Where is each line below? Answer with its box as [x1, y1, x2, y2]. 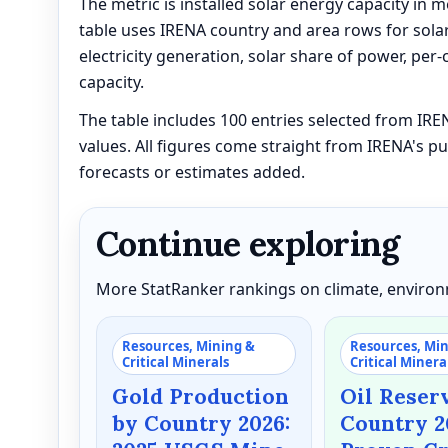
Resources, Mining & [122, 336, 255, 355]
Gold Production [112, 382, 289, 410]
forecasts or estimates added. [79, 160, 305, 183]
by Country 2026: [112, 409, 290, 437]
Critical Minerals [122, 352, 229, 371]
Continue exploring [96, 221, 400, 265]
